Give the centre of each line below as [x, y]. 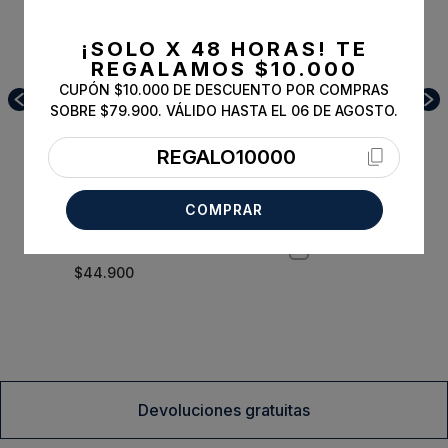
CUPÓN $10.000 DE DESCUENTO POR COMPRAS [224, 89]
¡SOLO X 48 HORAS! [204, 48]
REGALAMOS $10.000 [224, 68]
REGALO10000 [226, 156]
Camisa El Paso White [155, 248]
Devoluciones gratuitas [224, 409]
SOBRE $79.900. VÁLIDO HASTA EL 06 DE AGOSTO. [224, 110]
